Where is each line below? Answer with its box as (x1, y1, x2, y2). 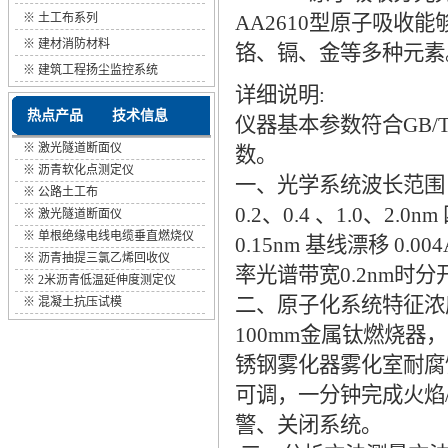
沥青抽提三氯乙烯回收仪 (38, 251, 170, 265)
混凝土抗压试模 (38, 295, 122, 309)
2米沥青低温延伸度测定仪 (38, 273, 176, 287)
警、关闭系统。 (235, 413, 382, 438)
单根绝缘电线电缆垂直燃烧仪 (38, 229, 194, 243)
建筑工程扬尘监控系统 (38, 63, 158, 77)
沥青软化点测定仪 (38, 163, 134, 177)
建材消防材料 (38, 37, 110, 51)
